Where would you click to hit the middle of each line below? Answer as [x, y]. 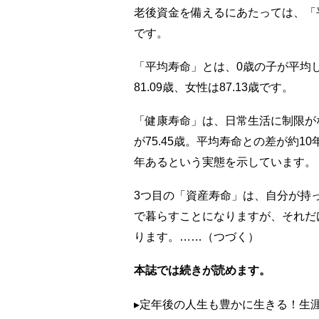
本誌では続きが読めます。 [202, 270]
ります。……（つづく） [196, 237]
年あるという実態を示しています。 [225, 162]
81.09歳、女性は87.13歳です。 [213, 87]
